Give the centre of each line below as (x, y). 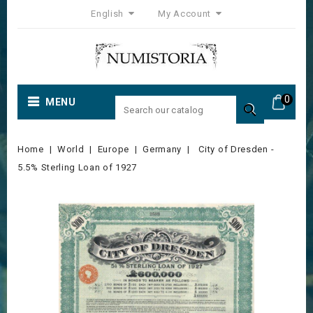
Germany (162, 149)
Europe (113, 149)
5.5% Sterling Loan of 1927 (78, 167)
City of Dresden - (236, 149)
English (109, 14)
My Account (185, 14)
